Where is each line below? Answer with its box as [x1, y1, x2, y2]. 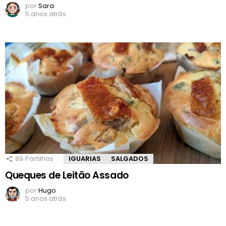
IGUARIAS [69, 154, 101, 164]
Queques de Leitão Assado [5, 168, 129, 183]
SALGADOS [111, 154, 148, 164]
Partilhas [25, 154, 53, 164]
